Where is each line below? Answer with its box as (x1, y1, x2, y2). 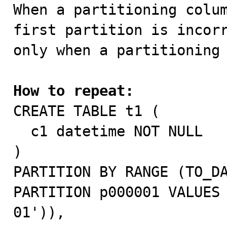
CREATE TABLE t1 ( (13, 102, 160, 120)
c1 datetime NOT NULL (13, 123, 30, 140)
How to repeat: (13, 82, 134, 99)
